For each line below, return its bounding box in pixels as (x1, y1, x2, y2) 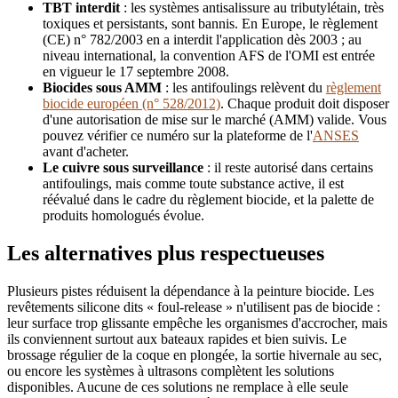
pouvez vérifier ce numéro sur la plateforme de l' (43, 127, 313, 143)
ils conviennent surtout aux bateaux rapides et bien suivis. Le (7, 330, 346, 346)
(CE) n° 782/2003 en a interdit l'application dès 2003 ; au (43, 31, 362, 47)
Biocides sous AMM (43, 79, 162, 95)
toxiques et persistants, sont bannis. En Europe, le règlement (43, 15, 378, 31)
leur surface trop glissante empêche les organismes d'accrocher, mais (7, 314, 387, 330)
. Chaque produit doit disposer (220, 95, 389, 111)
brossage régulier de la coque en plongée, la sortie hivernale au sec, (7, 346, 382, 362)
